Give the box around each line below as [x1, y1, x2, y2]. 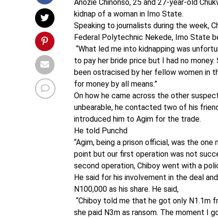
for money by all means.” [74, 79, 157, 89]
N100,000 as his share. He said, [74, 184, 179, 194]
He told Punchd [74, 126, 127, 135]
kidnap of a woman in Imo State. [74, 9, 183, 18]
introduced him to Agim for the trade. [74, 114, 201, 124]
